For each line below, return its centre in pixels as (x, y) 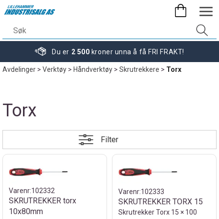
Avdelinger (19, 69)
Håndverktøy (93, 69)
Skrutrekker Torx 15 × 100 (158, 212)
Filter (109, 139)
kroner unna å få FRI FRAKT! (137, 52)
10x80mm (26, 211)
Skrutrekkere (139, 69)
